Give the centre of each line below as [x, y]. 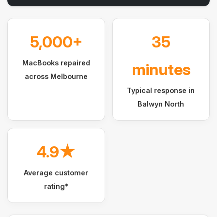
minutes [161, 69]
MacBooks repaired [56, 62]
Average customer [56, 172]
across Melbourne [56, 76]
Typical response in [161, 90]
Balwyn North [161, 104]
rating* [56, 186]
